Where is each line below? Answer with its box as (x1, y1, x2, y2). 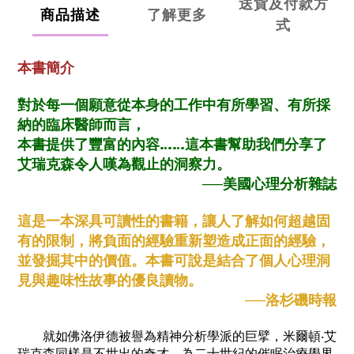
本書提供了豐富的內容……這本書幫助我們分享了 (17, 136, 327, 154)
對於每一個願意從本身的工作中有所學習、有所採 (17, 96, 330, 115)
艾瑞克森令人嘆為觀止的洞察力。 (17, 156, 231, 174)
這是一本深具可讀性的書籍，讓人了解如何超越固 (17, 213, 330, 231)
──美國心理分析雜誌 (202, 175, 337, 194)
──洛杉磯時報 (245, 292, 337, 310)
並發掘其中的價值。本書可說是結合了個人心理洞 (17, 252, 330, 270)
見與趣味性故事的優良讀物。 (17, 272, 202, 290)
